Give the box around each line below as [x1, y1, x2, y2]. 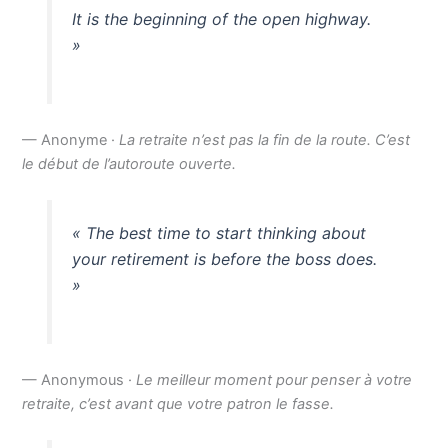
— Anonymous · [22, 370, 137, 389]
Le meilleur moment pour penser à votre [136, 370, 413, 389]
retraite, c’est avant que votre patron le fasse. [22, 394, 335, 413]
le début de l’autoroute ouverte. [22, 155, 237, 174]
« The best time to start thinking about [71, 223, 366, 244]
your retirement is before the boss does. [71, 249, 377, 270]
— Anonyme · [22, 131, 120, 150]
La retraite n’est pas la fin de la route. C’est [119, 131, 411, 150]
